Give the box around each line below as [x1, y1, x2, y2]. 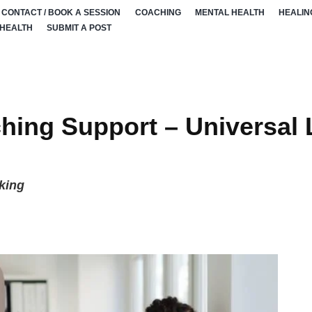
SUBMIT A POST [46, 23, 111, 33]
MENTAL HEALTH [195, 7, 265, 17]
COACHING [134, 7, 181, 17]
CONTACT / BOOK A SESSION [1, 7, 121, 17]
